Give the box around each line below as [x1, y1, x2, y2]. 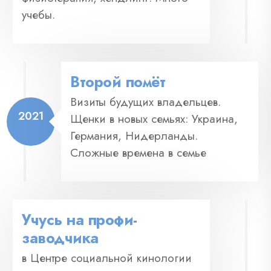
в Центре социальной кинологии [22, 249, 192, 266]
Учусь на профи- [22, 208, 137, 230]
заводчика [22, 226, 99, 249]
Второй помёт [70, 70, 165, 93]
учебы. [22, 6, 55, 23]
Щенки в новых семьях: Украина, [70, 110, 238, 127]
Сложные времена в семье [70, 144, 206, 161]
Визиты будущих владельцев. [70, 93, 221, 110]
